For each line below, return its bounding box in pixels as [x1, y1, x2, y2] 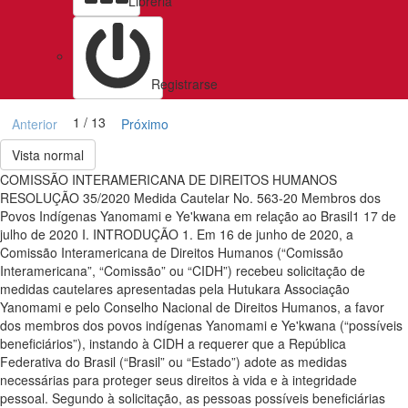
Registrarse [151, 75, 218, 93]
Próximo [121, 115, 168, 133]
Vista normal [12, 146, 84, 164]
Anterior [12, 115, 57, 133]
